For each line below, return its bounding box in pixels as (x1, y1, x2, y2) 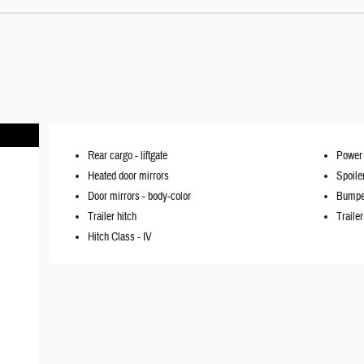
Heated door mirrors (88, 169, 169, 184)
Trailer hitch (88, 210, 136, 225)
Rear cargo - (88, 149, 141, 164)
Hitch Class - (88, 230, 143, 245)
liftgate (141, 149, 167, 164)
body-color (148, 189, 191, 205)
